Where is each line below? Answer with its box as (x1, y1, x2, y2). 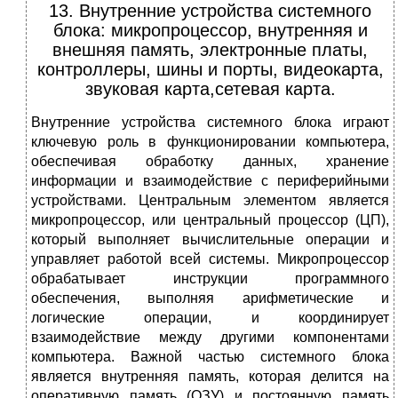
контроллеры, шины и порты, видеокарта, (36, 60, 384, 80)
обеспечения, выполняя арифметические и (31, 291, 389, 306)
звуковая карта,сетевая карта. (84, 79, 336, 99)
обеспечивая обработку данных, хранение (31, 154, 389, 170)
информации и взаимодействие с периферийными (31, 173, 389, 189)
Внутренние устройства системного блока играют (31, 115, 389, 131)
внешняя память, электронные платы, (52, 40, 368, 60)
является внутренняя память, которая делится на (31, 369, 389, 385)
